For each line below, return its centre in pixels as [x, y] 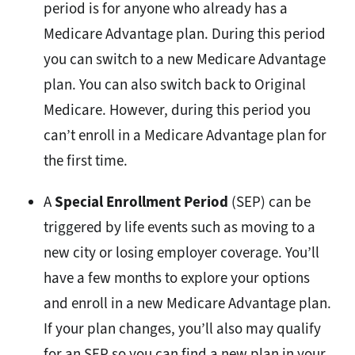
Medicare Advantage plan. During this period [185, 34]
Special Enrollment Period [143, 202]
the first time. [86, 161]
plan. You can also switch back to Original [175, 85]
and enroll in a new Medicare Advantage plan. [187, 303]
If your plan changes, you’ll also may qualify [182, 329]
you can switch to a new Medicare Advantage [185, 59]
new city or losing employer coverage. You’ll [181, 253]
